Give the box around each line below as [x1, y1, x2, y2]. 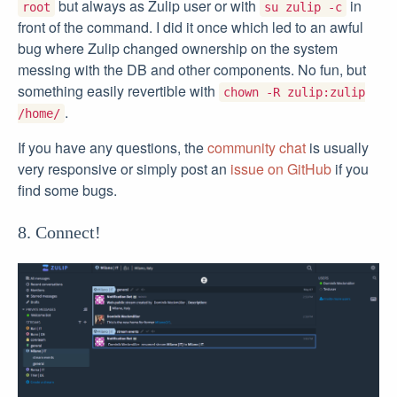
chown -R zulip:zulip [223, 85, 365, 100]
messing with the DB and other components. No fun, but [18, 59, 366, 81]
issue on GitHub [230, 159, 331, 180]
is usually [306, 137, 369, 159]
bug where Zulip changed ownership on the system [18, 38, 338, 59]
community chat [207, 137, 306, 159]
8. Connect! [18, 222, 101, 243]
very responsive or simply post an [18, 159, 230, 180]
